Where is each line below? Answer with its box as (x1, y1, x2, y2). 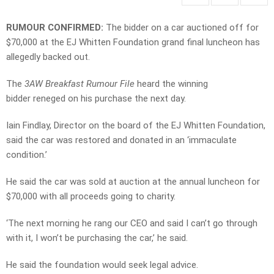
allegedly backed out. (6, 51, 90, 63)
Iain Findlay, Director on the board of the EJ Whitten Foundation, (6, 120, 265, 131)
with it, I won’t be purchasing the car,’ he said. (6, 232, 188, 244)
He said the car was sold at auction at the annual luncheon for (6, 176, 260, 188)
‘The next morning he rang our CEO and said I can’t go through (6, 218, 257, 229)
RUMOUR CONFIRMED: (6, 22, 103, 34)
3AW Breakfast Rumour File (24, 78, 137, 90)
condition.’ (6, 149, 47, 161)
